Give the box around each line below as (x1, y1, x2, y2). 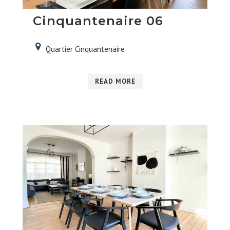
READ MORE (94, 77, 136, 86)
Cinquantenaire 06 (32, 13, 163, 29)
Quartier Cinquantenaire (45, 44, 125, 54)
